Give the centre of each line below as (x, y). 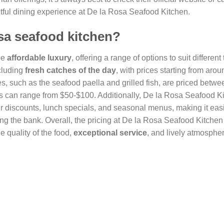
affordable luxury (39, 57)
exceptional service (110, 132)
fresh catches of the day (70, 70)
